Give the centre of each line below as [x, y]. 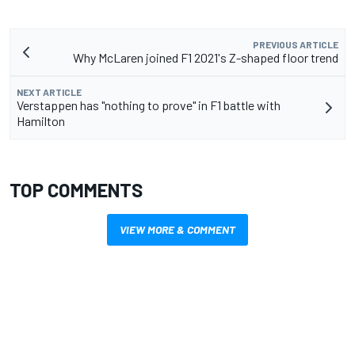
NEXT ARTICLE [49, 92]
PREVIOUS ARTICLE [296, 44]
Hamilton [41, 120]
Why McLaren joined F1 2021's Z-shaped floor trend [206, 57]
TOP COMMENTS [76, 189]
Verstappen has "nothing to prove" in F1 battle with [149, 105]
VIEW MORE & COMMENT [177, 229]
